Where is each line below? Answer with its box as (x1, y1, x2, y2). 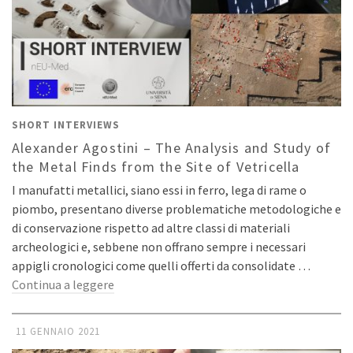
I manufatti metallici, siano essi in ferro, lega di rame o (12, 181, 307, 198)
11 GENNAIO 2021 (16, 324, 100, 338)
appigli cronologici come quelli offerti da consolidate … (12, 257, 310, 273)
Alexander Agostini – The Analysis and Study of (12, 138, 332, 157)
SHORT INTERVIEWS (12, 117, 120, 132)
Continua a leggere (12, 276, 114, 292)
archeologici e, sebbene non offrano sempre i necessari (12, 238, 306, 255)
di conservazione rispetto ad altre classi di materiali (12, 219, 290, 236)
